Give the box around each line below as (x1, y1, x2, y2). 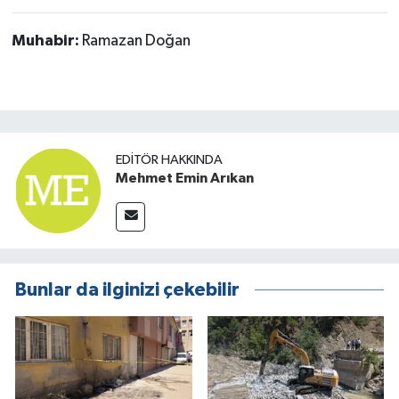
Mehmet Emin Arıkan (116, 170, 254, 185)
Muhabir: (11, 32, 82, 49)
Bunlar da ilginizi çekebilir (15, 281, 240, 300)
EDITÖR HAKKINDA (116, 152, 223, 167)
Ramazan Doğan (81, 32, 191, 49)
